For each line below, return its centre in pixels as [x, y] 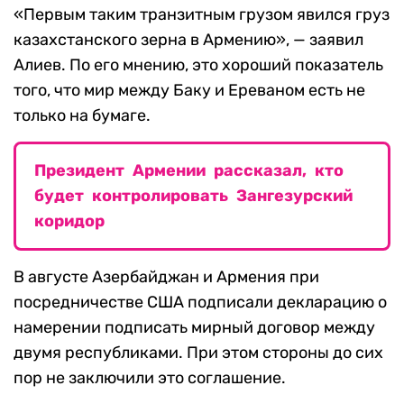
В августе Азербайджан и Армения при [166, 277]
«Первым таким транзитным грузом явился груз [202, 15]
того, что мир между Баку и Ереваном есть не [189, 91]
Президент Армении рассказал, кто [189, 171]
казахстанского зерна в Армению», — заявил [188, 40]
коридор [69, 221]
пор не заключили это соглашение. [150, 378]
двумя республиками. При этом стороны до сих [198, 353]
